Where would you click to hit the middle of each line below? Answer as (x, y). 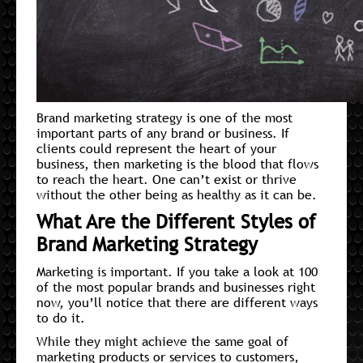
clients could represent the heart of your (156, 148)
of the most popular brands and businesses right (176, 286)
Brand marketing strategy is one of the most (164, 117)
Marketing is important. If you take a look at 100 (177, 271)
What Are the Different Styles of (176, 221)
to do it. (61, 317)
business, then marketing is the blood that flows (177, 163)
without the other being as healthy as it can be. (177, 194)
